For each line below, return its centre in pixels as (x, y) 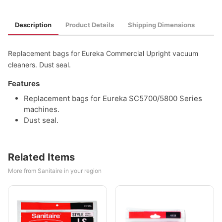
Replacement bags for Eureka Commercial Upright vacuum (103, 53)
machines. (42, 109)
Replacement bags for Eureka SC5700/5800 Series (113, 98)
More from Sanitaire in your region (55, 171)
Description (33, 25)
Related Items (41, 157)
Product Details (90, 25)
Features (24, 83)
